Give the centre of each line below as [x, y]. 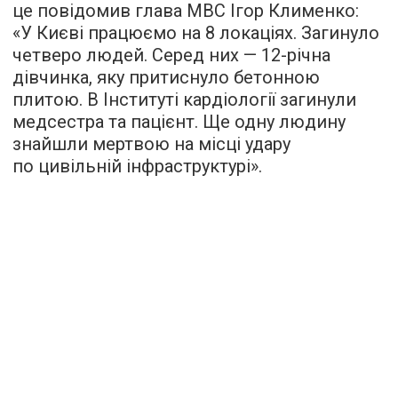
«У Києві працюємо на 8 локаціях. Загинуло [196, 33]
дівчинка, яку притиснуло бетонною [166, 78]
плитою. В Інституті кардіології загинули [184, 100]
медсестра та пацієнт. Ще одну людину [179, 122]
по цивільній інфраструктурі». [137, 167]
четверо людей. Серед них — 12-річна [171, 56]
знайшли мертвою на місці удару [151, 144]
